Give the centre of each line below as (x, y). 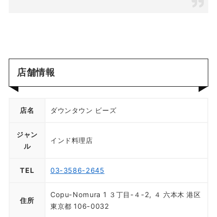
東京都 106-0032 (80, 206)
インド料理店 (71, 140)
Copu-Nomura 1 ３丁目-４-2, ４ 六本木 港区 (125, 195)
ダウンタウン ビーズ (83, 110)
